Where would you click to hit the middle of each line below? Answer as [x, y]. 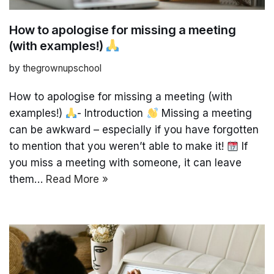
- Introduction [112, 113]
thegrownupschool [62, 68]
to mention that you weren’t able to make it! [118, 146]
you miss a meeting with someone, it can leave [125, 162]
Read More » [77, 179]
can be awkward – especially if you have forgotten [134, 129]
